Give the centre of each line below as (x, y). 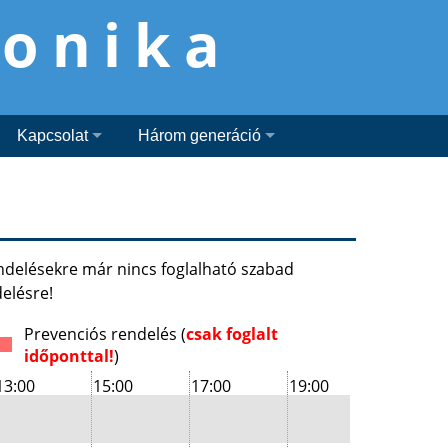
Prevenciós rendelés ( (105, 333)
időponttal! (69, 355)
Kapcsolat (52, 135)
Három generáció (199, 135)
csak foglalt (232, 333)
